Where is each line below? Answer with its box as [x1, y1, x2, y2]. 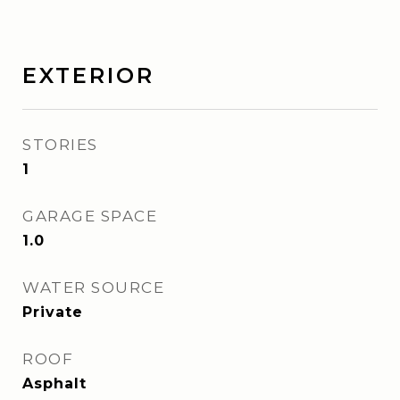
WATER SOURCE [22, 279, 164, 296]
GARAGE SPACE [22, 207, 157, 225]
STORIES [22, 136, 98, 154]
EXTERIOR [22, 62, 154, 88]
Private [22, 304, 83, 321]
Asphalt [22, 375, 87, 392]
